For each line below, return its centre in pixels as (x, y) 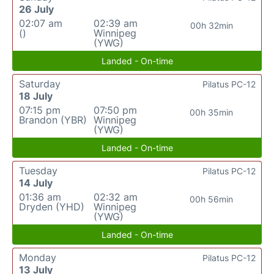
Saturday (40, 83)
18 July (36, 96)
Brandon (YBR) (53, 120)
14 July (36, 183)
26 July (36, 9)
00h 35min (212, 112)
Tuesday (38, 170)
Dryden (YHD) (52, 206)
